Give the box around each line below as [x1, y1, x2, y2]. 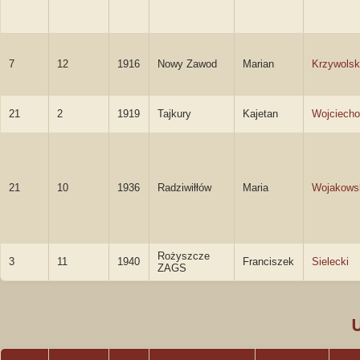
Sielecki [312, 256, 349, 268]
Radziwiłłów [157, 182, 211, 194]
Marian [243, 58, 274, 70]
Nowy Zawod [157, 58, 217, 70]
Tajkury [157, 108, 191, 120]
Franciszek [243, 256, 294, 268]
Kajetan [243, 108, 278, 120]
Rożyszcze [157, 250, 210, 262]
